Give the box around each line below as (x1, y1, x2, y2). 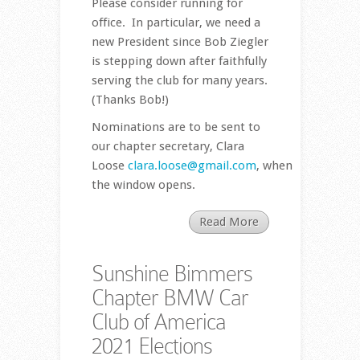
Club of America (91, 309, 226, 335)
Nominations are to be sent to (91, 120, 260, 135)
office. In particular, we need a (91, 15, 260, 31)
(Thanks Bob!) (91, 92, 169, 108)
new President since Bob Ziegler (91, 35, 268, 50)
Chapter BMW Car (91, 285, 248, 311)
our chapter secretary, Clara (91, 139, 244, 154)
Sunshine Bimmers (91, 261, 252, 287)
